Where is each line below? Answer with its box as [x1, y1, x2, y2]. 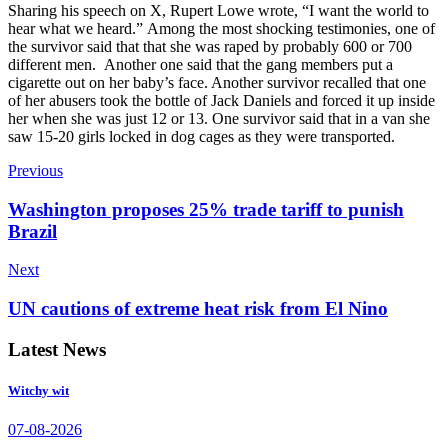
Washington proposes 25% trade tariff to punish [8, 198, 404, 220]
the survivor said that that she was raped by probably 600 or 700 [8, 37, 412, 55]
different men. [8, 55, 104, 73]
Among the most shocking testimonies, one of [147, 19, 435, 37]
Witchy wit [8, 382, 69, 398]
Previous [8, 161, 63, 179]
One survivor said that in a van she [212, 109, 430, 127]
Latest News [8, 338, 106, 360]
